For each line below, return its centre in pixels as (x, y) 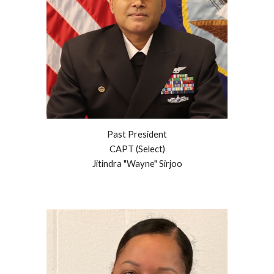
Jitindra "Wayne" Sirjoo (137, 164)
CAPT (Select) (137, 149)
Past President (137, 135)
